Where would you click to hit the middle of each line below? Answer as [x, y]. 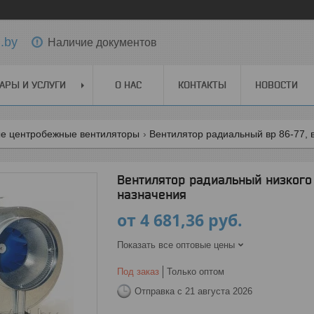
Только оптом [196, 272]
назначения [152, 194]
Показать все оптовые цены [176, 245]
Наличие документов [102, 42]
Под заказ [138, 272]
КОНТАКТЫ [202, 85]
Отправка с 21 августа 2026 [193, 291]
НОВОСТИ [277, 85]
